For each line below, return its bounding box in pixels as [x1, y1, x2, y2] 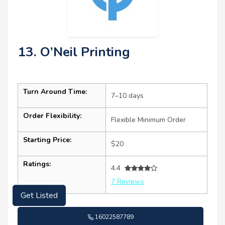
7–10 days [111, 91, 144, 101]
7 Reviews [111, 177, 144, 187]
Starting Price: [23, 135, 71, 145]
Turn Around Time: [23, 87, 87, 97]
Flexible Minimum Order [111, 115, 186, 125]
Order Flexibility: [23, 111, 81, 121]
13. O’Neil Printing [18, 43, 130, 61]
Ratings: [23, 159, 51, 169]
